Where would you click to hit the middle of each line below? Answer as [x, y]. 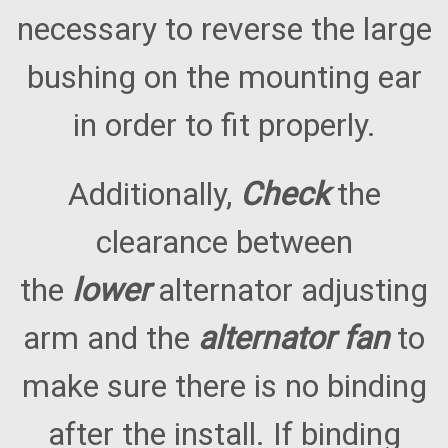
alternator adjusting [293, 290]
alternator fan [297, 338]
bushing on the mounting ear [224, 77]
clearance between [224, 242]
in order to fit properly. [224, 125]
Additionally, [153, 194]
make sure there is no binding [224, 386]
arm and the [110, 338]
